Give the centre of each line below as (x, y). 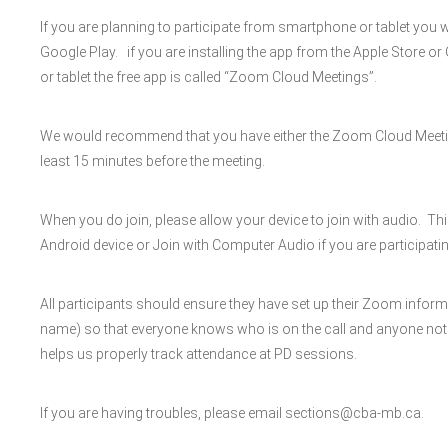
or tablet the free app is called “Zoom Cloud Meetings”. (208, 77)
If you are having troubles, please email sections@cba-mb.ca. (231, 413)
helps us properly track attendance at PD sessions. (198, 354)
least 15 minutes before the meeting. (152, 161)
